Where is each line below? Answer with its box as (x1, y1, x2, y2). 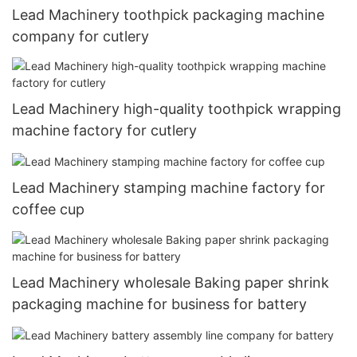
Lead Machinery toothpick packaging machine (12, 6, 324, 23)
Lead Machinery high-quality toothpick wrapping (12, 100, 341, 118)
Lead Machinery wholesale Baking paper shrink (12, 273, 329, 291)
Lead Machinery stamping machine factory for (12, 179, 325, 197)
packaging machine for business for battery (12, 295, 307, 312)
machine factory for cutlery (12, 122, 197, 139)
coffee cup (12, 201, 84, 218)
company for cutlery (12, 27, 149, 45)
